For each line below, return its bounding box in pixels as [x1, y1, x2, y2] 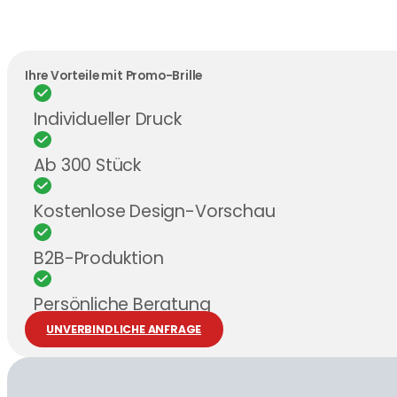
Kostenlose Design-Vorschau [34, 199, 276, 224]
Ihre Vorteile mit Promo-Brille [25, 67, 203, 85]
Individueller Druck [34, 106, 183, 131]
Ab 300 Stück [34, 152, 143, 177]
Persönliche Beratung [34, 292, 211, 316]
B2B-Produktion [34, 245, 164, 270]
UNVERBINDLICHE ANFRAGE [46, 321, 202, 337]
